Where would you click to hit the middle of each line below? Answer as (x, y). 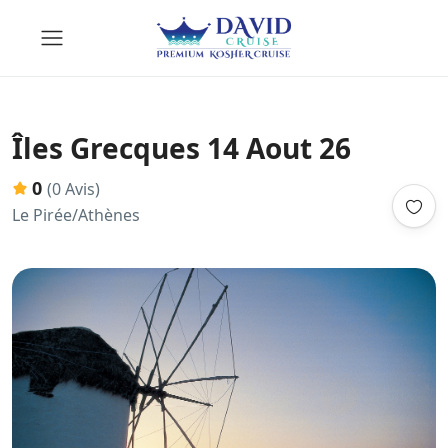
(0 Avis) (73, 189)
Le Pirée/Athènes (76, 215)
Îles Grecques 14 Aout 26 (181, 148)
